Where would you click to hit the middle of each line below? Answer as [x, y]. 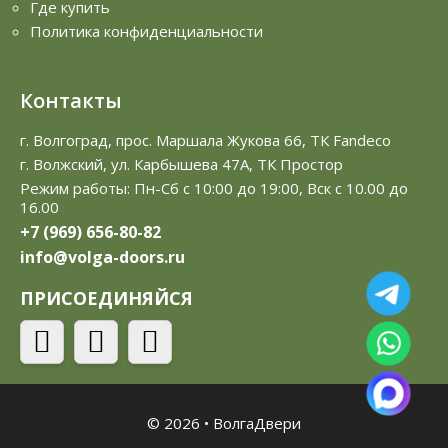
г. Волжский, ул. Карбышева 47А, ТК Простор [181, 164]
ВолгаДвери [257, 423]
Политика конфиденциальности [146, 31]
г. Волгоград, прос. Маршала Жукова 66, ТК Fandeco [205, 140]
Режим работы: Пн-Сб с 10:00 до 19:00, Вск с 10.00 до [214, 188]
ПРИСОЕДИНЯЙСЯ [106, 298]
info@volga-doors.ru [102, 257]
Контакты [71, 101]
